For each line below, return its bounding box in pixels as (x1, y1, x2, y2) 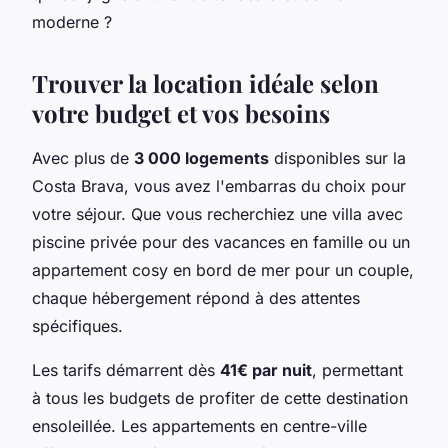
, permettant (312, 359, 403, 380)
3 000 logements (134, 147, 269, 168)
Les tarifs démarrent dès (32, 359, 220, 380)
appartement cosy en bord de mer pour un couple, (32, 259, 414, 280)
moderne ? (32, 11, 112, 32)
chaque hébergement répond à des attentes (32, 287, 360, 308)
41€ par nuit (220, 359, 312, 380)
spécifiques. (32, 315, 123, 336)
